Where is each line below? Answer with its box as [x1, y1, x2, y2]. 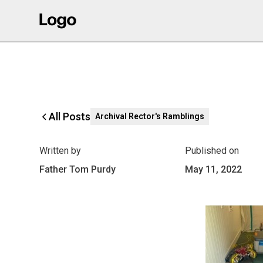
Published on [184, 145, 239, 156]
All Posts [49, 110, 91, 123]
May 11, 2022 [184, 164, 242, 175]
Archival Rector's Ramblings [95, 112, 205, 121]
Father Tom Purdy [39, 164, 116, 175]
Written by [39, 145, 82, 156]
